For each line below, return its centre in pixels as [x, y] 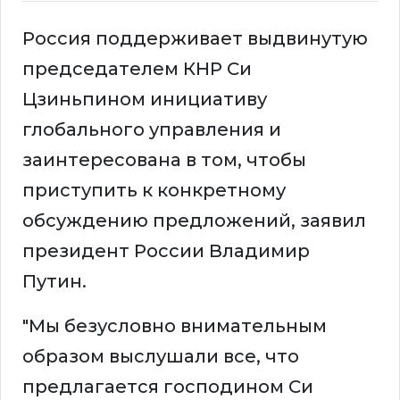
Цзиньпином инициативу [145, 100]
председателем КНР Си [137, 69]
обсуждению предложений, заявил [194, 221]
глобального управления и [152, 130]
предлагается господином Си [168, 387]
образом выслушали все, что [161, 357]
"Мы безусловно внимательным [175, 326]
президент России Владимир [166, 251]
